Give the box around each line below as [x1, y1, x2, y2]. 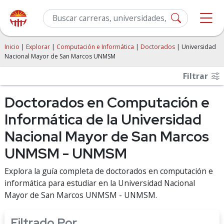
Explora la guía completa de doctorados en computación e [4, 165, 213, 176]
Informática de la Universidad [4, 110, 201, 129]
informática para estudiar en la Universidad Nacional [4, 177, 195, 188]
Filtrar [183, 70, 210, 81]
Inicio [4, 42, 19, 51]
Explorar [26, 42, 50, 51]
